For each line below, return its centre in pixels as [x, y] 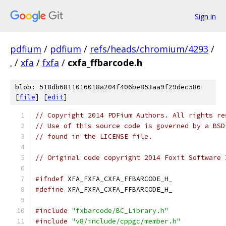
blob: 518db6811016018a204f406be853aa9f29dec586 [108, 87]
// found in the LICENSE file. [94, 136]
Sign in [205, 16]
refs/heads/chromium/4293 [149, 49]
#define [49, 189]
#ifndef [49, 179]
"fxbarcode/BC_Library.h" [120, 211]
